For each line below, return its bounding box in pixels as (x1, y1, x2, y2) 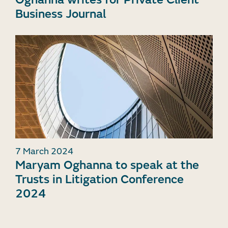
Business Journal (15, 6, 106, 21)
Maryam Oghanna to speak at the (15, 158, 199, 173)
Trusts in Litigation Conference (15, 172, 184, 187)
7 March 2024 (15, 146, 73, 158)
